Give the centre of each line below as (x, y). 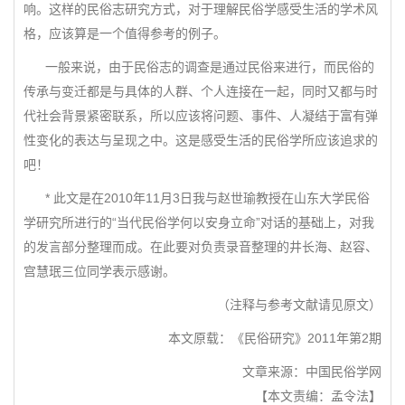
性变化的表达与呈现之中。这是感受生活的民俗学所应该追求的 (201, 140)
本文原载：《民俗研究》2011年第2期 (275, 338)
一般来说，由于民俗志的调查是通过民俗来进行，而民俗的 (199, 67)
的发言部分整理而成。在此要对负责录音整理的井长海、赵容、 (201, 247)
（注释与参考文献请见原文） (299, 305)
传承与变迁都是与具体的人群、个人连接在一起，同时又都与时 (201, 91)
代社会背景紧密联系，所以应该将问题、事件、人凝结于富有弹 (201, 116)
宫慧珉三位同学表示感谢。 (99, 271)
